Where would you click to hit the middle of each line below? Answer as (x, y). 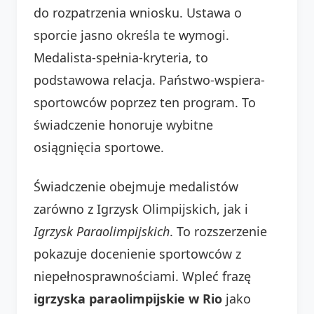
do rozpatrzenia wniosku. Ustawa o (138, 12)
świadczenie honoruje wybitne (123, 124)
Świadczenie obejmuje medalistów (136, 186)
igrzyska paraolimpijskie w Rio (128, 298)
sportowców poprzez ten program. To (145, 102)
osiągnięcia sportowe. (99, 147)
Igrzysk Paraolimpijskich (102, 231)
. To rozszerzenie (218, 231)
